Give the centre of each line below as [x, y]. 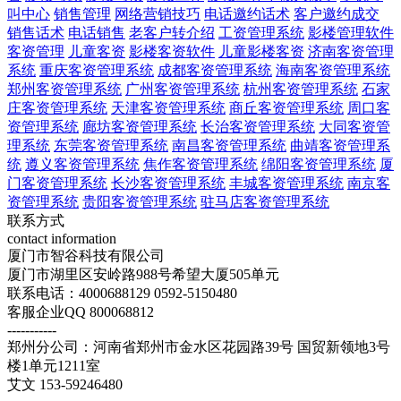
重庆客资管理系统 [97, 70]
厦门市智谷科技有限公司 [86, 256]
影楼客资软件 [172, 51]
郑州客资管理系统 [64, 89]
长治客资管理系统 [258, 127]
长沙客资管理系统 [168, 183]
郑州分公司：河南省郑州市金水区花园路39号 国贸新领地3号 [199, 347]
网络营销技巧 [158, 14]
